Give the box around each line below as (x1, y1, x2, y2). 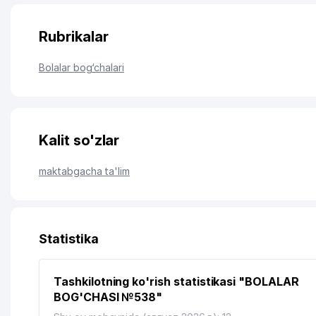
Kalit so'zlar (39, 132, 120, 149)
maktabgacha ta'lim (39, 165, 130, 177)
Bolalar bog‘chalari (39, 61, 125, 73)
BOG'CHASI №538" (54, 290, 163, 304)
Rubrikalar (39, 28, 109, 45)
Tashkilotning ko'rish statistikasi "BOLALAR (54, 274, 299, 288)
